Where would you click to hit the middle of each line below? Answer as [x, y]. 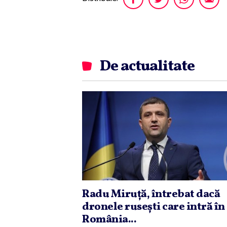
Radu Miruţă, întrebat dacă [151, 195]
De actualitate [147, 66]
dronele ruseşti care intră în [154, 207]
